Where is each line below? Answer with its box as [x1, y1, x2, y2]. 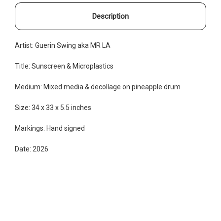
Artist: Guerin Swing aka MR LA [15, 41, 110, 49]
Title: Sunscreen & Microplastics [15, 62, 113, 70]
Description [92, 11, 129, 21]
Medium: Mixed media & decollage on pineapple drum [15, 82, 181, 91]
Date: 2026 [15, 145, 48, 153]
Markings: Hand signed [15, 124, 86, 132]
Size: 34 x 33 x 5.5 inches [15, 103, 91, 111]
